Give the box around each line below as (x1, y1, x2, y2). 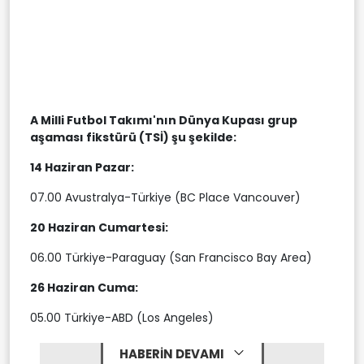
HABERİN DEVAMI (119, 344, 227, 362)
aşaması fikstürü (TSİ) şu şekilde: (30, 128, 236, 145)
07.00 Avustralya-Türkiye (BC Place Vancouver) (30, 188, 301, 206)
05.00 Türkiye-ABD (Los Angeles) (30, 309, 214, 326)
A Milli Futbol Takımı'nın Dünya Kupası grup (30, 111, 297, 128)
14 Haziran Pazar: (30, 158, 134, 175)
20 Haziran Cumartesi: (30, 219, 168, 236)
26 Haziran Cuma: (30, 279, 138, 296)
